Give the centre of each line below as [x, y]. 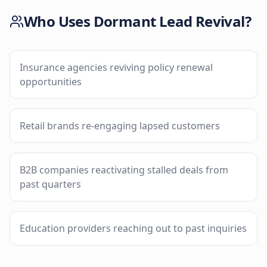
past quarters [50, 184]
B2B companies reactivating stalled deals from [124, 170]
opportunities [51, 82]
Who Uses [59, 21]
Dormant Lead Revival [169, 21]
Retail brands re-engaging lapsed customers [120, 126]
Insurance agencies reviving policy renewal [116, 67]
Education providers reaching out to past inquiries [133, 228]
